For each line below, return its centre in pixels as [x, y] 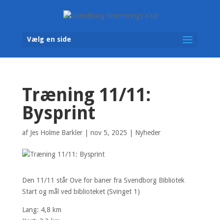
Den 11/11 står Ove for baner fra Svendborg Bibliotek [103, 180]
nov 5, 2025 [109, 132]
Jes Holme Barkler [56, 132]
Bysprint [58, 113]
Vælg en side [49, 39]
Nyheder [148, 132]
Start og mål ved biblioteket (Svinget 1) [81, 191]
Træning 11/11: [86, 95]
